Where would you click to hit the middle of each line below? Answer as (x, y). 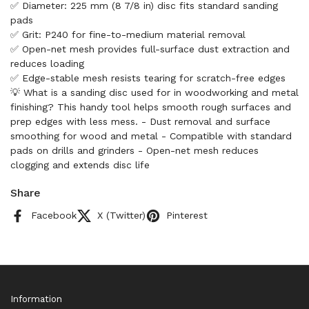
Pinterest (187, 215)
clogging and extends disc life (80, 165)
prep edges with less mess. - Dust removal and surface (140, 121)
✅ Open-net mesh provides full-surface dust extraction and (150, 49)
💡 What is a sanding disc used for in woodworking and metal (154, 92)
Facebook (54, 215)
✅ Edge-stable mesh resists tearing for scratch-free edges (148, 78)
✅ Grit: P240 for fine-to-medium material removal (128, 34)
